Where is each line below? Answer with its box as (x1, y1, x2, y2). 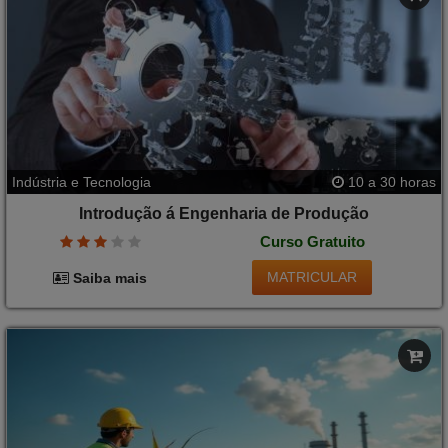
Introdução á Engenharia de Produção (79, 205, 369, 223)
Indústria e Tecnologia (12, 174, 151, 191)
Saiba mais (69, 269, 148, 286)
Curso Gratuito (259, 232, 365, 250)
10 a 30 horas (344, 174, 436, 191)
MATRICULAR (267, 269, 358, 286)
